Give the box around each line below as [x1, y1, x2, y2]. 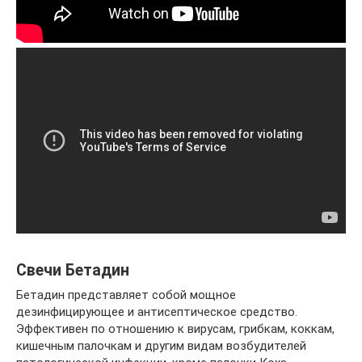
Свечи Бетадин [16, 260, 129, 280]
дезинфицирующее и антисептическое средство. [16, 304, 297, 319]
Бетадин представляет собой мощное [16, 287, 236, 302]
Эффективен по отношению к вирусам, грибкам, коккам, [16, 321, 335, 336]
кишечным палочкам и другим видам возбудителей [16, 338, 306, 353]
